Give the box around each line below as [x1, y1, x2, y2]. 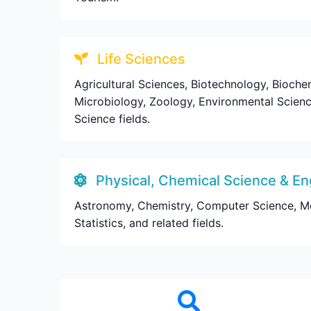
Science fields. [74, 112, 150, 126]
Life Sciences [94, 51, 185, 67]
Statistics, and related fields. [74, 216, 224, 230]
